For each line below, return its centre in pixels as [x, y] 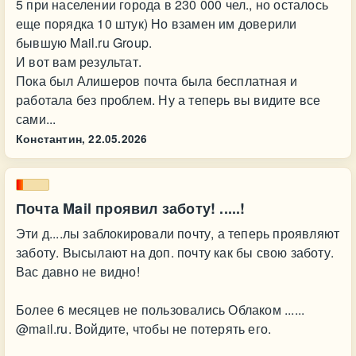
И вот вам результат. [79, 62]
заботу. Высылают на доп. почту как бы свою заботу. [175, 252]
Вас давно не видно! [78, 271]
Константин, [51, 139]
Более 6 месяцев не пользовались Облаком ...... [161, 310]
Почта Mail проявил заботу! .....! [131, 208]
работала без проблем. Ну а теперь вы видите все [168, 100]
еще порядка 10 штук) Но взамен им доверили [157, 23]
